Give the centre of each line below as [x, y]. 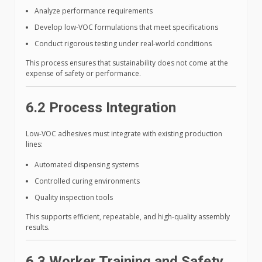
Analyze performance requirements [94, 11]
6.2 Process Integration [101, 108]
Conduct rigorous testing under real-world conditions [123, 44]
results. [38, 227]
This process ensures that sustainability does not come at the [127, 63]
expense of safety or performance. [83, 74]
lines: [34, 144]
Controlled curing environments [87, 181]
